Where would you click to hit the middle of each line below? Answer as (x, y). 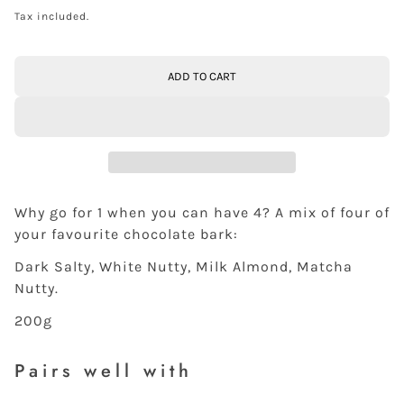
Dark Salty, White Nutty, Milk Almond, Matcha (184, 267)
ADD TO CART (202, 76)
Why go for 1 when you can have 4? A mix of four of (202, 213)
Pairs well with (104, 372)
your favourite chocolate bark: (126, 234)
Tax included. (52, 17)
